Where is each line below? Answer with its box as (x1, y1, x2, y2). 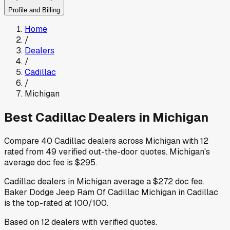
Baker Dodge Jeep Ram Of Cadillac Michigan (4, 186, 176, 198)
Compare (4, 135, 41, 146)
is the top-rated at (4, 197, 72, 208)
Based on (4, 216, 41, 227)
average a (111, 176, 151, 187)
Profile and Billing (8, 6, 60, 14)
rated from (4, 146, 44, 157)
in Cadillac (176, 186, 218, 198)
